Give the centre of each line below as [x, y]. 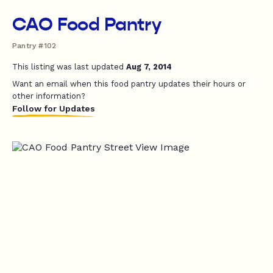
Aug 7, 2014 [149, 67]
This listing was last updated [69, 67]
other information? [49, 96]
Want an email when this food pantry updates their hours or [129, 84]
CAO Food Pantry [87, 24]
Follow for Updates [54, 108]
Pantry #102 [34, 46]
